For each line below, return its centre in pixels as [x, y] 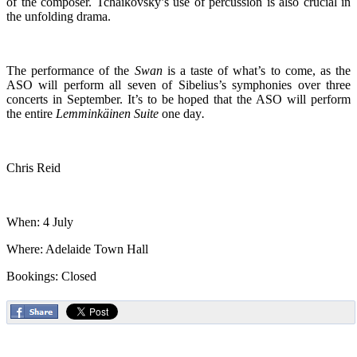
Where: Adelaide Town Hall [77, 249]
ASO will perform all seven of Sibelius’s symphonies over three [178, 84]
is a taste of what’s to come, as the [257, 70]
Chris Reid [33, 167]
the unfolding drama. [59, 16]
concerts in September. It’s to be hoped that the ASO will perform [178, 99]
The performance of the [71, 70]
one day [180, 113]
